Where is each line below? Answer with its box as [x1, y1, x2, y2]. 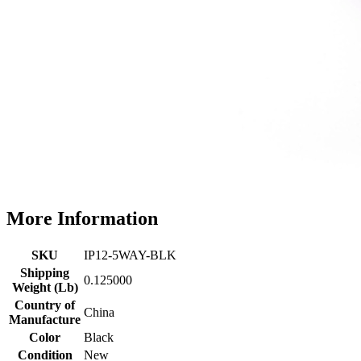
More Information [6, 207, 158, 229]
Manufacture [9, 312, 81, 326]
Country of [15, 297, 75, 312]
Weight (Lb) [11, 280, 78, 294]
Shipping [20, 265, 69, 280]
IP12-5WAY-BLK [84, 247, 176, 262]
